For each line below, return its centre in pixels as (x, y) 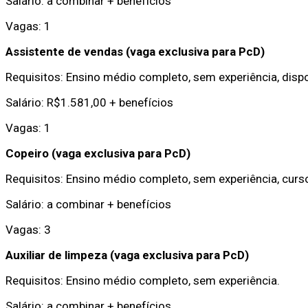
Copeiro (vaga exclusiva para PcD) (98, 153)
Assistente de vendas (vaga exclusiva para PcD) (135, 51)
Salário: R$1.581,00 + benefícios (89, 102)
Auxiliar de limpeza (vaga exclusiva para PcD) (127, 255)
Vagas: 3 (28, 229)
